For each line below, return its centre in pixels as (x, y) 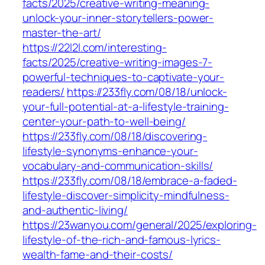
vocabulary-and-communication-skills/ (118, 166)
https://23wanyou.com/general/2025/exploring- (140, 225)
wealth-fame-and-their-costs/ (98, 255)
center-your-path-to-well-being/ (104, 122)
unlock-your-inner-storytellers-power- (118, 18)
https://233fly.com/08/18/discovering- (115, 136)
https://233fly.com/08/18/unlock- (147, 92)
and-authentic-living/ (75, 210)
